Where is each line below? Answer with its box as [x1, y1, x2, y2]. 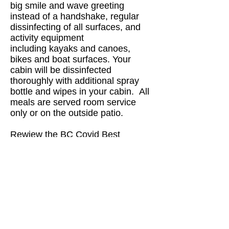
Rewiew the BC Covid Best [10, 129, 120, 140]
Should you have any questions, [10, 162, 141, 172]
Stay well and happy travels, [10, 215, 127, 225]
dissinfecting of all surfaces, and [10, 22, 141, 32]
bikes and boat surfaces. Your [10, 54, 131, 64]
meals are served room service [10, 97, 136, 107]
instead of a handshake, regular [10, 11, 139, 21]
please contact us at [10, 172, 92, 182]
